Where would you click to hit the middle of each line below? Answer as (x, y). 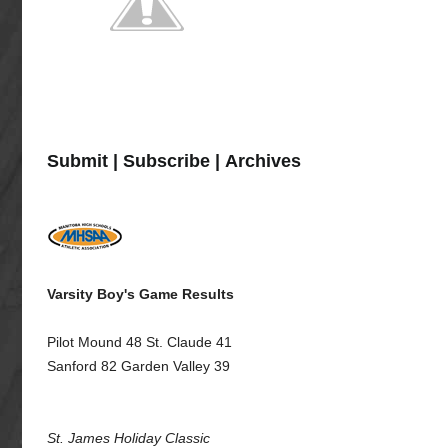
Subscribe (166, 161)
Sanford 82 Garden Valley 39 (138, 366)
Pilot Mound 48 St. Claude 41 (139, 342)
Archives (263, 161)
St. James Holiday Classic (128, 438)
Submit (77, 161)
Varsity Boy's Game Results (140, 294)
